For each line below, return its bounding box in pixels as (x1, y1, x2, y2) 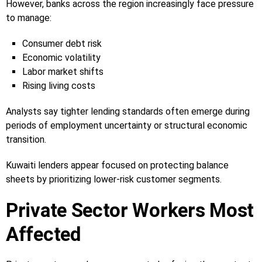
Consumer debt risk (22, 37, 102, 49)
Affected (6, 222, 81, 246)
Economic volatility (22, 51, 101, 63)
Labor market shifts (22, 65, 104, 77)
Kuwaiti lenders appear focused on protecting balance (6, 159, 229, 171)
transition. (6, 133, 46, 145)
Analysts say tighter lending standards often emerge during (6, 105, 250, 117)
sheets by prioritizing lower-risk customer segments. (6, 173, 222, 185)
